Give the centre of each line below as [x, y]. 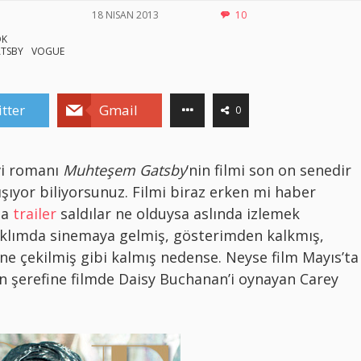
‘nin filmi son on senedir [269, 170]
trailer [35, 213]
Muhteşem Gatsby [124, 170]
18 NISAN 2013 [125, 15]
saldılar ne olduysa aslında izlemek [178, 213]
